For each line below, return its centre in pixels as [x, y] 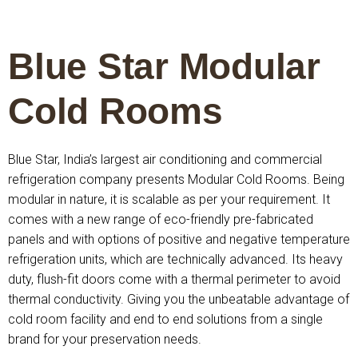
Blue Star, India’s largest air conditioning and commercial [165, 159]
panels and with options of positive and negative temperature [179, 239]
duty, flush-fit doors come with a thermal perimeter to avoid [174, 279]
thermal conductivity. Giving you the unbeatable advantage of [179, 299]
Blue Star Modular [164, 66]
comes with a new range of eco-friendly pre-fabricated [161, 219]
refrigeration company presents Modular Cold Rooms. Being [176, 179]
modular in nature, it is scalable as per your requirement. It [169, 199]
